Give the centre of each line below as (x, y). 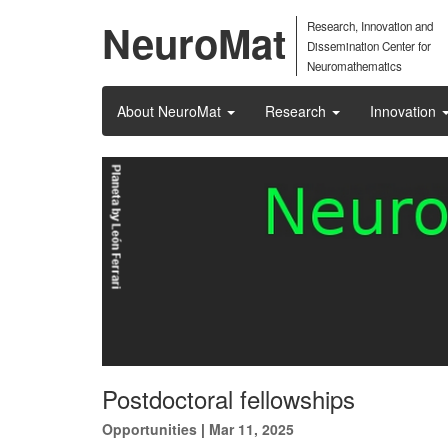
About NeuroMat (171, 111)
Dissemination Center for (369, 46)
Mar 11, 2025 (251, 429)
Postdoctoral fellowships (228, 398)
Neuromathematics (354, 66)
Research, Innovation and (370, 26)
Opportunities (149, 429)
